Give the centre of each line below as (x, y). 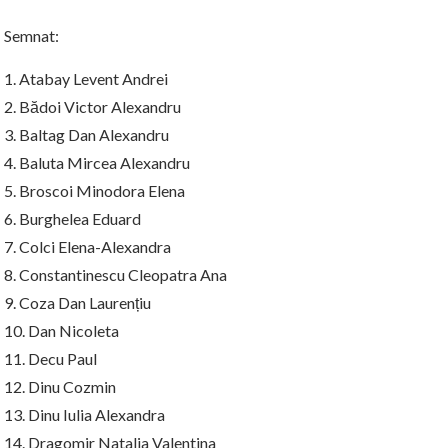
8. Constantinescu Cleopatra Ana (115, 274)
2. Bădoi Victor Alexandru (92, 106)
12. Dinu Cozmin (60, 386)
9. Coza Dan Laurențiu (77, 302)
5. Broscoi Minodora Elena (94, 190)
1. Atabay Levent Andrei (86, 78)
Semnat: (31, 35)
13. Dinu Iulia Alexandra (84, 414)
